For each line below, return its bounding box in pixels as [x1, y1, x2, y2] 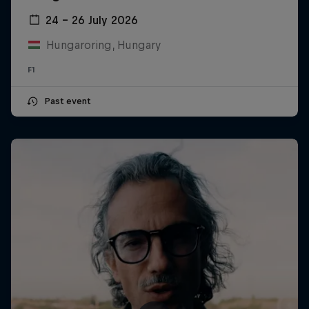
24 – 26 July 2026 [46, 13, 138, 26]
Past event [44, 95, 90, 106]
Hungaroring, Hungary [46, 38, 161, 51]
